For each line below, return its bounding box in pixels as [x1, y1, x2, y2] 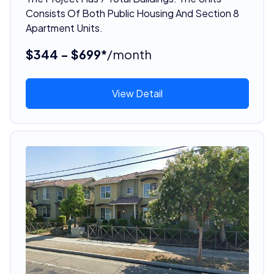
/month [106, 46, 152, 62]
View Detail [111, 86, 163, 100]
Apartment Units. [25, 21, 103, 34]
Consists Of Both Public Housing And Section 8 [25, 6, 239, 20]
